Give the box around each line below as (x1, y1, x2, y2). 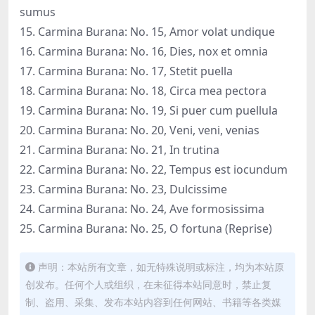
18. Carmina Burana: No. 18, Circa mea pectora (20, 82, 266, 98)
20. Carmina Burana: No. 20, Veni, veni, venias (20, 122, 259, 138)
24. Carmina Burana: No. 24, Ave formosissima (20, 200, 264, 217)
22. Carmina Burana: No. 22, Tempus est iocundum (20, 161, 288, 177)
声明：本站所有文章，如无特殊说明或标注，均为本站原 (38, 259, 284, 274)
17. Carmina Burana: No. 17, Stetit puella (20, 63, 233, 79)
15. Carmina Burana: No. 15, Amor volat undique (20, 23, 275, 39)
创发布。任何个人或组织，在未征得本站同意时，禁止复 (25, 277, 271, 291)
